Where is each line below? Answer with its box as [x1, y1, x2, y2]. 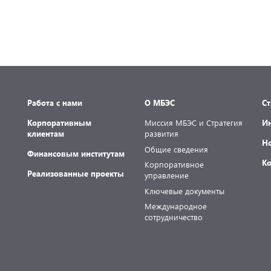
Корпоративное [144, 159, 204, 170]
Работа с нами [27, 97, 82, 108]
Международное [144, 201, 207, 212]
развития [144, 128, 178, 139]
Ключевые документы [144, 185, 224, 196]
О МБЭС [144, 97, 175, 108]
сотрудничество [144, 212, 203, 223]
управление [144, 170, 189, 181]
